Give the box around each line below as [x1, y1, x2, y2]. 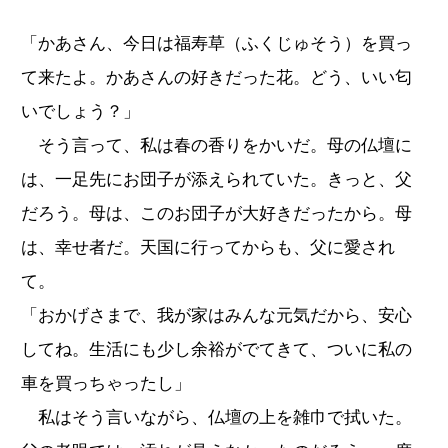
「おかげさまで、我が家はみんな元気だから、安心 [21, 305, 412, 325]
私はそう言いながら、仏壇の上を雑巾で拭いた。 [21, 407, 412, 427]
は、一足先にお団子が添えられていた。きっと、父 [21, 169, 412, 189]
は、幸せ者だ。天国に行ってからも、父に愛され [21, 237, 395, 257]
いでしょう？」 [21, 101, 140, 121]
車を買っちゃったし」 [21, 373, 191, 393]
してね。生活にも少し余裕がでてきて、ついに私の [21, 339, 412, 359]
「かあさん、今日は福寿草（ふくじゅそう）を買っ [21, 33, 412, 53]
